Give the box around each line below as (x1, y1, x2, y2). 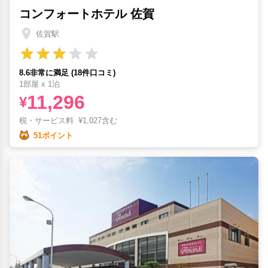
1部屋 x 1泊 (19, 80, 60, 89)
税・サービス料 (19, 116, 78, 126)
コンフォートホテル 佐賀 (19, 7, 154, 21)
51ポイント (33, 130, 73, 140)
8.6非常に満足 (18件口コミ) (19, 68, 115, 78)
